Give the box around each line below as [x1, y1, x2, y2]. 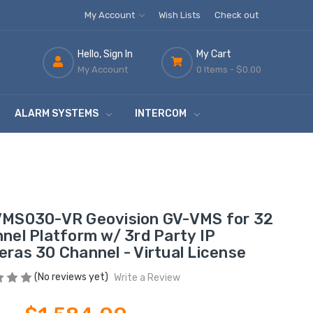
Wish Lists [158, 10, 201, 20]
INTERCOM [135, 108, 187, 120]
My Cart [196, 48, 231, 61]
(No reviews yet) [34, 271, 108, 284]
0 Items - [196, 64, 234, 75]
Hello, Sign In [77, 48, 133, 61]
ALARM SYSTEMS [14, 108, 99, 120]
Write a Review [113, 272, 180, 284]
